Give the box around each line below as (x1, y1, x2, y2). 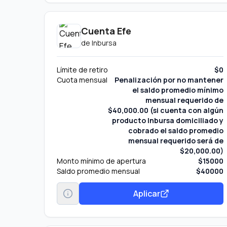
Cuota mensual (57, 75, 107, 85)
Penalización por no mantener (115, 75, 224, 85)
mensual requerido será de (128, 136, 224, 145)
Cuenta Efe (81, 25, 131, 37)
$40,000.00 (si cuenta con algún (108, 105, 224, 115)
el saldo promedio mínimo (132, 85, 224, 95)
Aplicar (133, 187, 161, 199)
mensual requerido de (145, 95, 224, 105)
